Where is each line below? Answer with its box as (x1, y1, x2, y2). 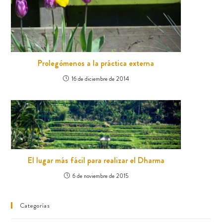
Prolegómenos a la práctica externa (38, 57, 155, 69)
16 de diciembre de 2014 (71, 74, 129, 84)
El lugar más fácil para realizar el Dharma (27, 154, 165, 166)
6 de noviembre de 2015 (72, 171, 128, 180)
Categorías (20, 200, 51, 210)
